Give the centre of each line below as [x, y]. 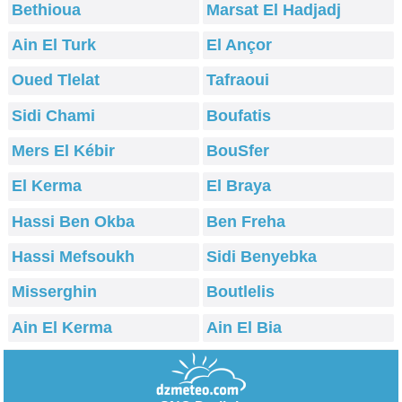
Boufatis [239, 115]
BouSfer [238, 151]
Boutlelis [241, 292]
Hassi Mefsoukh [74, 257]
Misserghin [55, 292]
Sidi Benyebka [262, 257]
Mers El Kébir [64, 151]
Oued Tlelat [56, 80]
